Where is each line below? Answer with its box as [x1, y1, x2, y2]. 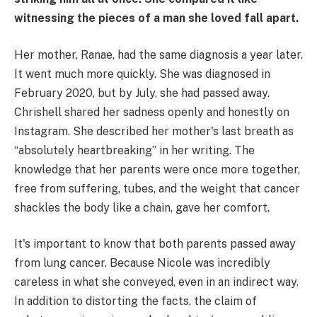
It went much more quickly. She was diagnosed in [14, 67, 270, 81]
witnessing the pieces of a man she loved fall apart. [14, 11, 299, 25]
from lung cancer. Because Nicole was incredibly [14, 256, 270, 270]
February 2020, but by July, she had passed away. [14, 86, 270, 100]
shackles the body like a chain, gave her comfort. [14, 200, 270, 214]
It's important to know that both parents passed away [14, 237, 296, 251]
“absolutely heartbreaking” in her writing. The [14, 143, 255, 157]
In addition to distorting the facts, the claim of [14, 294, 257, 309]
